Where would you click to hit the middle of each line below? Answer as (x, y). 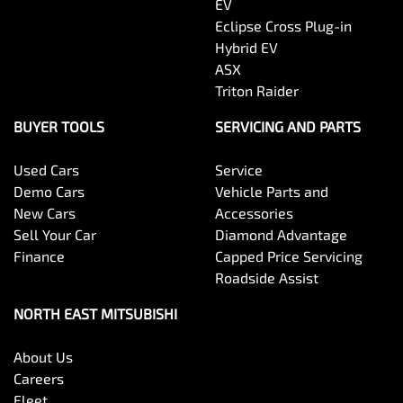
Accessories (254, 212)
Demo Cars (49, 191)
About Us (43, 356)
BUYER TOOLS (59, 126)
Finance (39, 255)
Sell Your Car (55, 234)
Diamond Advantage (281, 234)
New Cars (45, 212)
